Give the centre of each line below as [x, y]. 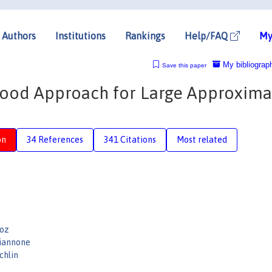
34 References [55, 139]
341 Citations [130, 139]
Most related [202, 139]
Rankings [145, 36]
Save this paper [184, 65]
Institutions [80, 36]
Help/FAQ [207, 36]
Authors [19, 36]
